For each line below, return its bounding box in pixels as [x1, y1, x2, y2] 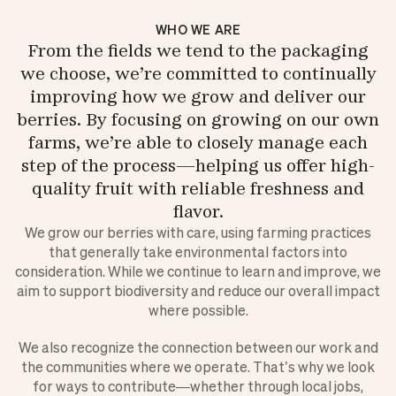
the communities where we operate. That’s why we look [21, 354, 375, 378]
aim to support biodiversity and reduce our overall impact [16, 278, 380, 302]
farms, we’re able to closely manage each [28, 131, 368, 153]
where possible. [148, 298, 248, 322]
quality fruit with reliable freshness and [32, 177, 364, 199]
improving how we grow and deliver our [30, 85, 366, 107]
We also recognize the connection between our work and [18, 335, 378, 359]
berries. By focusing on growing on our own [17, 108, 379, 130]
